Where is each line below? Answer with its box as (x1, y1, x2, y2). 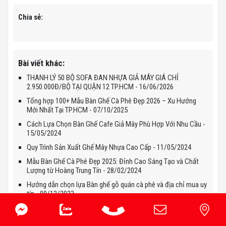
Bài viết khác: (18, 58, 65, 68)
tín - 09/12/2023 (27, 189, 74, 198)
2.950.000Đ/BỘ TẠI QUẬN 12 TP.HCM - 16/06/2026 (27, 82, 174, 91)
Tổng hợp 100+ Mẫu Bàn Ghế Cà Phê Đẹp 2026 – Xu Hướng (27, 96, 196, 105)
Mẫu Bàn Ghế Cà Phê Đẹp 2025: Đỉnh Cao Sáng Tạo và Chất (27, 156, 199, 166)
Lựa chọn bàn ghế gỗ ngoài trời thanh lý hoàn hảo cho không (27, 203, 202, 212)
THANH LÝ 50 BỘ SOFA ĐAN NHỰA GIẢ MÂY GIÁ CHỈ (27, 73, 179, 82)
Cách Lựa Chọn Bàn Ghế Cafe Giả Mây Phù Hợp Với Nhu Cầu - (27, 119, 205, 129)
